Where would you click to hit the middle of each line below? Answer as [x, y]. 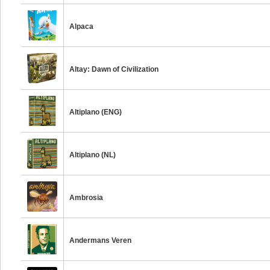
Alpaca [82, 27]
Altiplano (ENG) [96, 112]
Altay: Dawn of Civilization [114, 69]
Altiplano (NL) [93, 155]
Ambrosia [86, 198]
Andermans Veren [101, 240]
